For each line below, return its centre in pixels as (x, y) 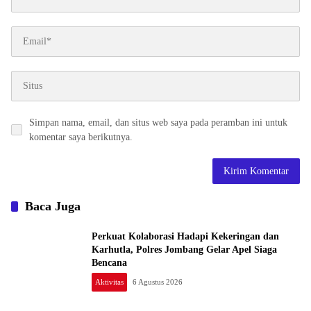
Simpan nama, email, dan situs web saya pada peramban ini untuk (158, 122)
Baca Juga (53, 206)
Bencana (109, 263)
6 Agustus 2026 (158, 282)
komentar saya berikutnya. (81, 137)
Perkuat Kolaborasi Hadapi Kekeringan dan (185, 237)
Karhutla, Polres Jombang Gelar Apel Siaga (184, 250)
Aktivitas (109, 282)
